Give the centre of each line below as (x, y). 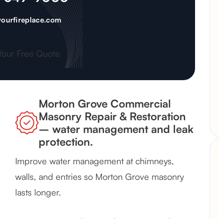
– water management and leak (116, 129)
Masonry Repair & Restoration (112, 116)
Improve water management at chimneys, (95, 161)
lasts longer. (38, 192)
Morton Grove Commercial (105, 104)
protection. (66, 142)
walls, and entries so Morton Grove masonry (99, 177)
